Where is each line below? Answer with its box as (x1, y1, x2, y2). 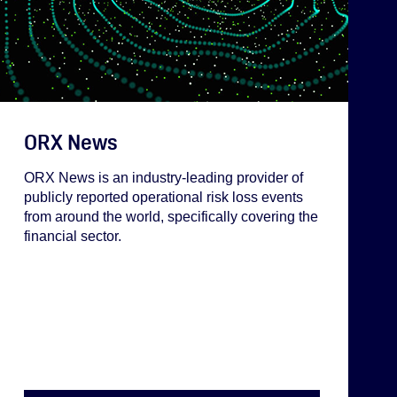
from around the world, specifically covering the (24, 208, 318, 224)
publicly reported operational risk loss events (24, 189, 303, 205)
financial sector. (24, 228, 121, 244)
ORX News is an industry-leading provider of (24, 169, 303, 185)
